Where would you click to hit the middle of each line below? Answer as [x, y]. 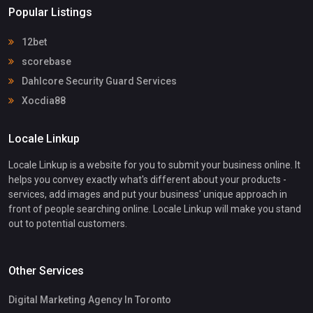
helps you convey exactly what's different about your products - [147, 179]
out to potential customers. [68, 223]
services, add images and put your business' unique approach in [148, 194]
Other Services [46, 270]
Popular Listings [50, 13]
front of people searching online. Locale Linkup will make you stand [155, 209]
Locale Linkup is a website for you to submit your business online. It [154, 165]
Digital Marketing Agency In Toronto [90, 299]
